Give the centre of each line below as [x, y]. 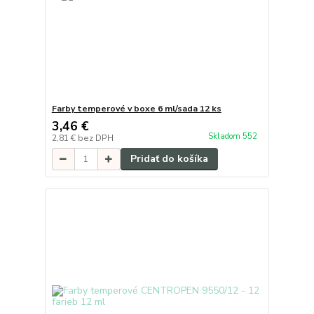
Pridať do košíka [169, 159]
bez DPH [95, 138]
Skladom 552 [233, 137]
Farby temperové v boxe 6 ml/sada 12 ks [136, 109]
